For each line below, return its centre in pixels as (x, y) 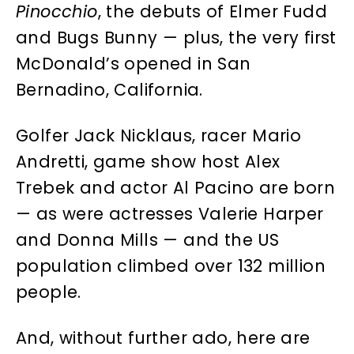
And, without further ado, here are (163, 337)
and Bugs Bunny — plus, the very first (176, 37)
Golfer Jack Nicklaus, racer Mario (159, 135)
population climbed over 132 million (171, 265)
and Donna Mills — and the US (148, 239)
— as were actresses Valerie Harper (170, 213)
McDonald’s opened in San (134, 63)
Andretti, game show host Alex (148, 161)
